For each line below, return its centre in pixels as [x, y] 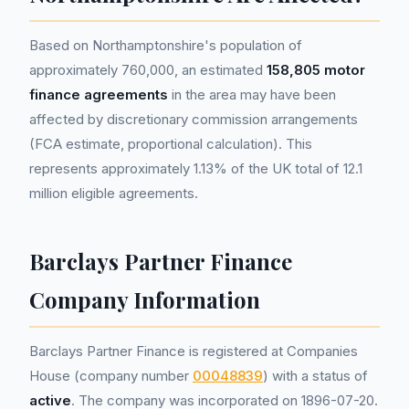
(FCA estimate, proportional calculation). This [171, 144]
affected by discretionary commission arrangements [194, 119]
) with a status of [315, 376]
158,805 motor [316, 70]
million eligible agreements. [114, 193]
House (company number [111, 376]
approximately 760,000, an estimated [148, 70]
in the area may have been [252, 94]
